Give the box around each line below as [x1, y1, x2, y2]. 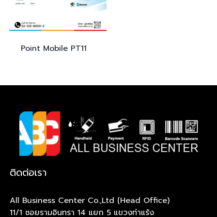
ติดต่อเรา [10, 165, 46, 180]
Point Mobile [21, 43, 71, 54]
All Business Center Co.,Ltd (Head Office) [10, 195, 170, 206]
